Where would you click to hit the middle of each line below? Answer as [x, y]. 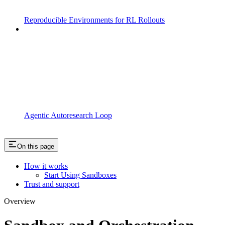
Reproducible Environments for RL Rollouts [94, 20]
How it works [46, 166]
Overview [20, 201]
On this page [36, 147]
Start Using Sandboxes [80, 175]
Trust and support [52, 184]
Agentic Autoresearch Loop [68, 116]
